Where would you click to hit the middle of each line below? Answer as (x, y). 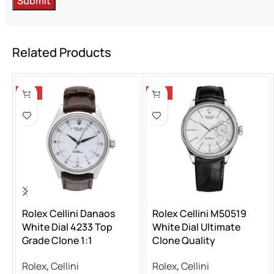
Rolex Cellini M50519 (199, 213)
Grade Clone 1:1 (57, 240)
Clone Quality (183, 240)
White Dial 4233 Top (67, 227)
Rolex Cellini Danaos (68, 213)
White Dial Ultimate (196, 227)
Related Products (62, 53)
